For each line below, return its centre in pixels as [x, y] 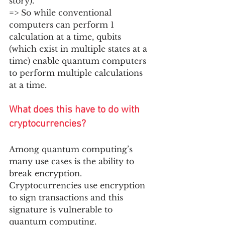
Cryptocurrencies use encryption [78, 185]
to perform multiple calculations [77, 73]
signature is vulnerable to [62, 209]
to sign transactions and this [67, 197]
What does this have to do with [76, 110]
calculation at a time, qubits [66, 36]
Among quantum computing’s [72, 149]
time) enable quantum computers [79, 61]
